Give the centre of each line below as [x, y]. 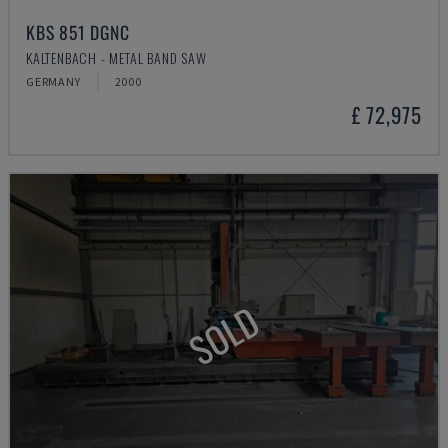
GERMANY [53, 81]
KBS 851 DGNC [78, 32]
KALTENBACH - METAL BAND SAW [116, 57]
